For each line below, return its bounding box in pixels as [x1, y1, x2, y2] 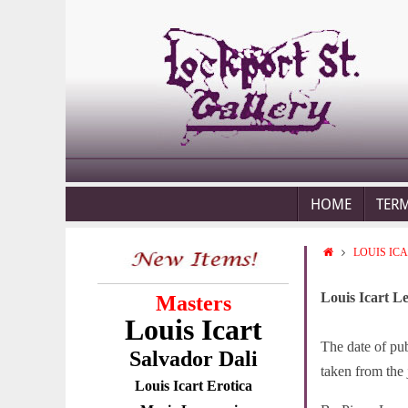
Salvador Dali [128, 347, 258, 371]
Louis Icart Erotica [134, 378, 252, 393]
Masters [155, 291, 231, 315]
